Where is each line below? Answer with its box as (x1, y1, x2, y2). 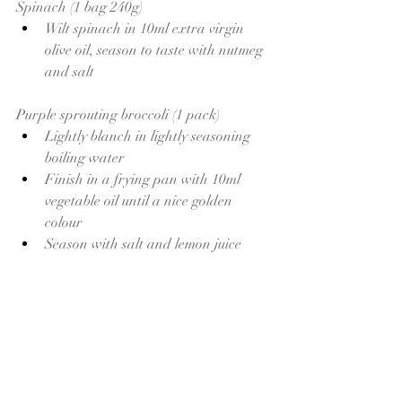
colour (45, 213, 86, 232)
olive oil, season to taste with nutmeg (45, 40, 267, 59)
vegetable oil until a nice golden (45, 191, 236, 210)
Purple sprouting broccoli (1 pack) (16, 105, 220, 124)
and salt (45, 62, 98, 81)
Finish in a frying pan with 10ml (45, 170, 244, 188)
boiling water (45, 148, 125, 167)
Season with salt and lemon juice (45, 234, 241, 253)
